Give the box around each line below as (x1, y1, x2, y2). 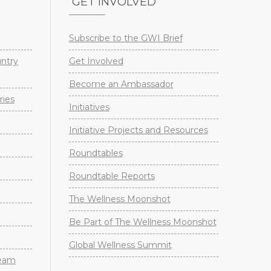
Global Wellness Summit (68, 239, 172, 250)
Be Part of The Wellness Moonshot (68, 216, 217, 227)
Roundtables (68, 147, 123, 158)
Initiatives (68, 101, 109, 113)
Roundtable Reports (68, 170, 155, 181)
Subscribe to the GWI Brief (68, 32, 183, 44)
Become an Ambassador (68, 78, 174, 90)
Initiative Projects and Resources (68, 124, 208, 135)
